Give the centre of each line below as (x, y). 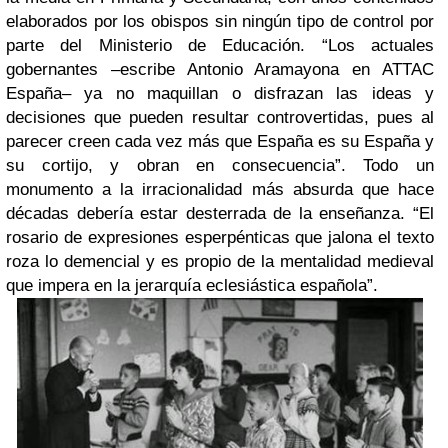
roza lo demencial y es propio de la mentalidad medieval (220, 261)
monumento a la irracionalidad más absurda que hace (220, 189)
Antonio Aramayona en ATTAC (310, 69)
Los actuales (381, 45)
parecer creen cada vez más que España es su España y (220, 141)
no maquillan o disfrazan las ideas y (268, 93)
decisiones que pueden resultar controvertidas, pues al (220, 117)
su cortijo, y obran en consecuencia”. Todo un (220, 165)
